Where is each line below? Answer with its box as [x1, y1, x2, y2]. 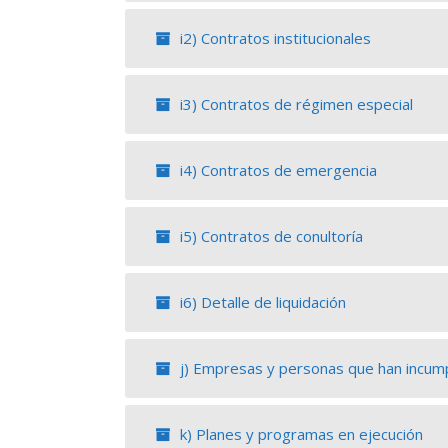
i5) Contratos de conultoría [176, 225, 363, 246]
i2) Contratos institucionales [176, 27, 371, 48]
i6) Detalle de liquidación [176, 291, 346, 312]
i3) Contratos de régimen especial [176, 93, 413, 114]
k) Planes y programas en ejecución [176, 423, 423, 444]
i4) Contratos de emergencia [176, 159, 377, 180]
